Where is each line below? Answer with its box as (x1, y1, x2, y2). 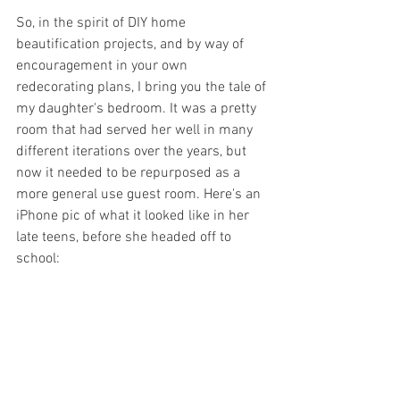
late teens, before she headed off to (16, 228, 235, 246)
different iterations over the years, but (16, 142, 250, 161)
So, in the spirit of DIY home (16, 13, 189, 32)
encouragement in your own (16, 56, 191, 75)
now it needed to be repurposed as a (16, 163, 244, 182)
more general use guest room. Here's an (16, 185, 264, 204)
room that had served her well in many (16, 121, 256, 139)
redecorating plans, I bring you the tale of (16, 78, 270, 96)
